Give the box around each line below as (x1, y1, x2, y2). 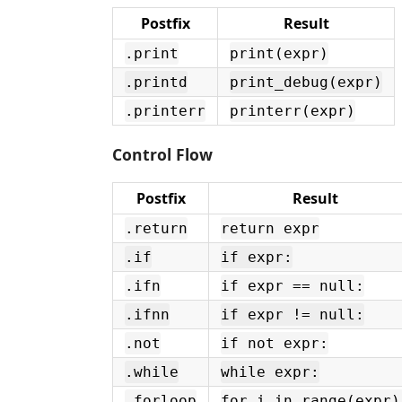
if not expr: (221, 335, 328, 352)
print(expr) (230, 45, 328, 62)
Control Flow (112, 143, 213, 165)
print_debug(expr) (230, 74, 382, 91)
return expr (221, 220, 319, 237)
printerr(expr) (230, 102, 355, 119)
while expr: (221, 363, 319, 380)
